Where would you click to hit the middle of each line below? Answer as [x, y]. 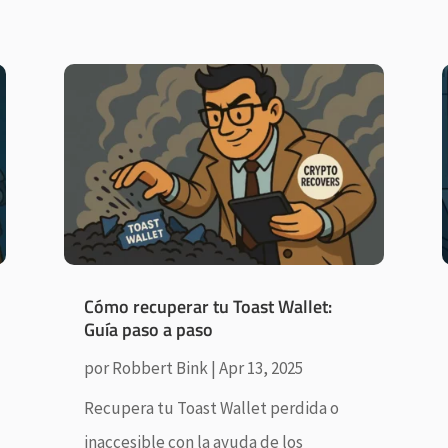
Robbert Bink [159, 367]
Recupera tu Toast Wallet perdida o [211, 407]
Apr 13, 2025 [260, 367]
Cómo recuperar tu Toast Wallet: [207, 306]
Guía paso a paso [148, 329]
